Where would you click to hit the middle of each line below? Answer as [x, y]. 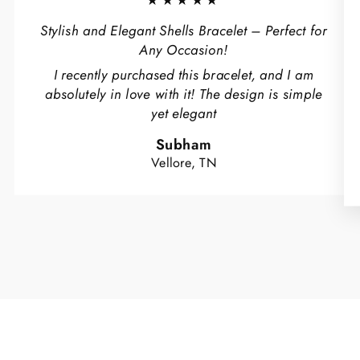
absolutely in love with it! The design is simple [184, 94]
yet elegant [184, 113]
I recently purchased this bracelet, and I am [184, 75]
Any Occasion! [184, 50]
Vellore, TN [184, 163]
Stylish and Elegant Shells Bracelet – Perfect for [184, 31]
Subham [184, 144]
